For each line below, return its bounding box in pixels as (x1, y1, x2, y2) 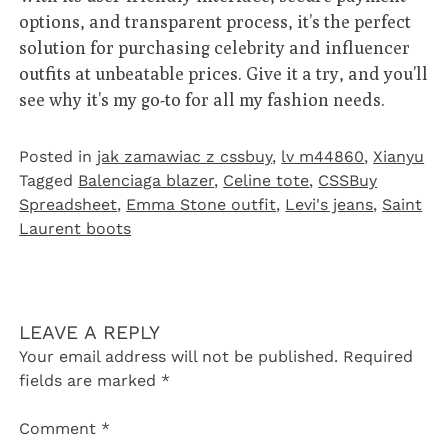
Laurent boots (19, 219, 132, 239)
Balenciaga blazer (78, 171, 215, 191)
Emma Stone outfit (126, 195, 277, 215)
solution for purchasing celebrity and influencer (19, 37, 411, 59)
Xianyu (373, 147, 425, 167)
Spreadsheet (19, 195, 118, 215)
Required (343, 347, 414, 367)
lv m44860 (281, 147, 365, 167)
